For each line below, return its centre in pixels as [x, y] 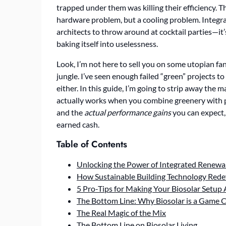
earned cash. [78, 124]
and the [70, 112]
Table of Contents [92, 144]
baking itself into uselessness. [107, 44]
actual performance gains [128, 112]
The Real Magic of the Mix [121, 213]
